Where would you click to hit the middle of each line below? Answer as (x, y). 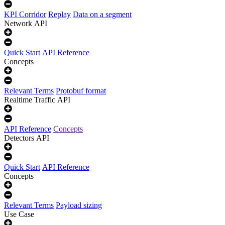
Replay (60, 14)
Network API (26, 23)
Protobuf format (81, 91)
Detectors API (27, 138)
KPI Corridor (25, 14)
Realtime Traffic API (37, 100)
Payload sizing (79, 205)
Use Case (19, 214)
